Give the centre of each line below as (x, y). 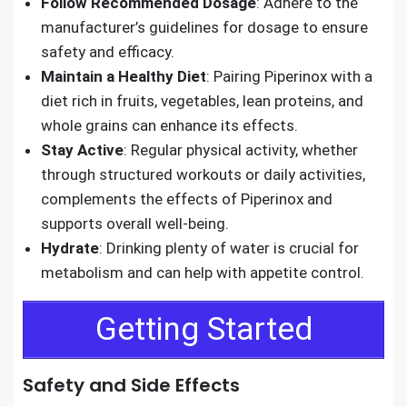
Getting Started (203, 329)
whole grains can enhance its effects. (169, 125)
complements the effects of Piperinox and (187, 199)
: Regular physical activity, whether (241, 150)
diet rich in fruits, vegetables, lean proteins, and (202, 101)
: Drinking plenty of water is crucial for (229, 248)
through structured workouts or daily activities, (203, 174)
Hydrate (70, 248)
